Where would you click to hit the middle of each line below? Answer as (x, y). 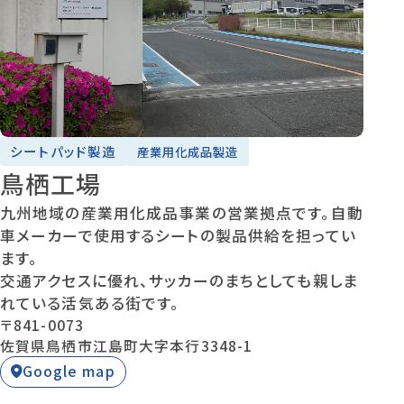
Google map (69, 372)
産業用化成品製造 (188, 151)
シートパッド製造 (64, 151)
